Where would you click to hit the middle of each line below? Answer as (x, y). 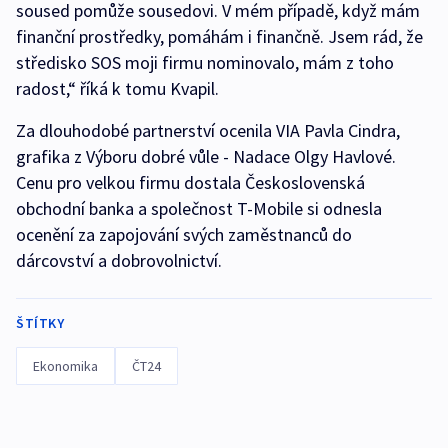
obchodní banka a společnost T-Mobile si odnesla (199, 209)
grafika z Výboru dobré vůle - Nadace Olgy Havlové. (206, 157)
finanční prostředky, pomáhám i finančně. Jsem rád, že (219, 37)
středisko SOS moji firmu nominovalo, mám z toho (205, 63)
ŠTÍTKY (40, 323)
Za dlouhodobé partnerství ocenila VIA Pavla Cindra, (208, 131)
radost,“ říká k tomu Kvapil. (117, 89)
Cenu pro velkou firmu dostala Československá (190, 183)
